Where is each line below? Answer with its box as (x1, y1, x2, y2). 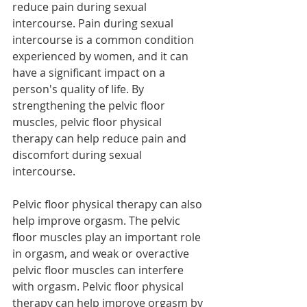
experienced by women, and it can (12, 49, 191, 64)
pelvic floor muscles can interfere (12, 262, 186, 278)
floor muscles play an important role (12, 230, 204, 245)
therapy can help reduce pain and (12, 131, 189, 147)
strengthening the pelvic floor (12, 98, 168, 114)
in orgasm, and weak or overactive (12, 246, 192, 262)
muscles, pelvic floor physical (12, 114, 164, 130)
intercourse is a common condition (12, 32, 197, 48)
